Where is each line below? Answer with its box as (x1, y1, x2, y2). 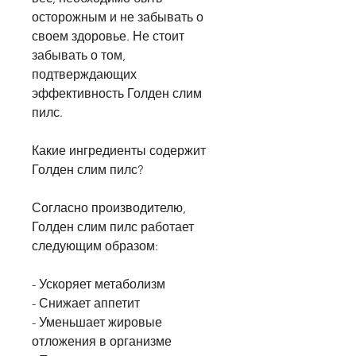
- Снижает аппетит (32, 296, 140, 311)
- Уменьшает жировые (32, 315, 162, 331)
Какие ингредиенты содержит (32, 143, 206, 159)
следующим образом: (32, 238, 158, 254)
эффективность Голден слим (32, 86, 202, 102)
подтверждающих (32, 67, 137, 83)
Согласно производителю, (32, 200, 186, 216)
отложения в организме (32, 334, 172, 350)
